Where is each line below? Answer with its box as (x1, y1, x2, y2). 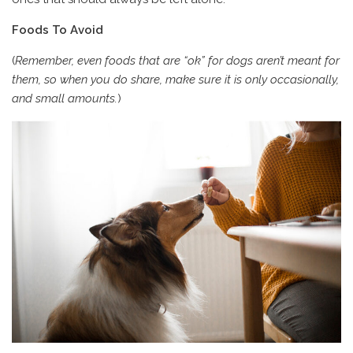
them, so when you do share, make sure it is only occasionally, (12, 72, 339, 87)
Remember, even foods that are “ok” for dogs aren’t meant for (15, 53, 340, 68)
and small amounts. (12, 91, 117, 106)
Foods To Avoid (12, 22, 103, 37)
